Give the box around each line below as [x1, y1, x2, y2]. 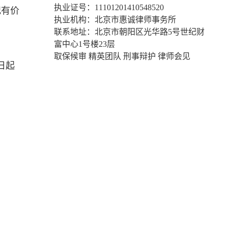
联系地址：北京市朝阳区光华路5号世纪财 [54, 27, 205, 36]
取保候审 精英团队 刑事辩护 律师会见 [54, 52, 190, 61]
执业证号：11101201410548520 [54, 3, 164, 12]
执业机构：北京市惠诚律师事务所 [54, 15, 176, 24]
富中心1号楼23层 [54, 40, 115, 48]
